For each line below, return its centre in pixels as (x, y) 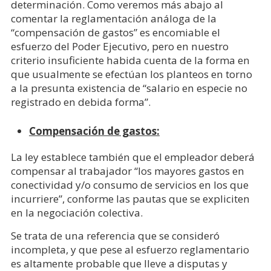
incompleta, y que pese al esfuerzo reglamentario (130, 250)
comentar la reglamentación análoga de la (113, 18)
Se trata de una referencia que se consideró (115, 236)
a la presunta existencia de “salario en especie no (129, 88)
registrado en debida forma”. (80, 102)
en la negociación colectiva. (77, 213)
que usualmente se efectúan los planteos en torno (131, 74)
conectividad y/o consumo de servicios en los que (129, 185)
